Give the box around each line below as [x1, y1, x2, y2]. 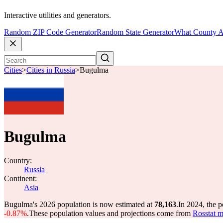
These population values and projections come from [29, 209, 193, 218]
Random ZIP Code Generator [4, 28, 97, 37]
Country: [4, 156, 32, 165]
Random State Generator [97, 28, 174, 37]
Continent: [4, 174, 37, 183]
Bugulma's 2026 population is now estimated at [4, 200, 154, 209]
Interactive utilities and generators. [4, 11, 111, 20]
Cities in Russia [26, 66, 75, 75]
